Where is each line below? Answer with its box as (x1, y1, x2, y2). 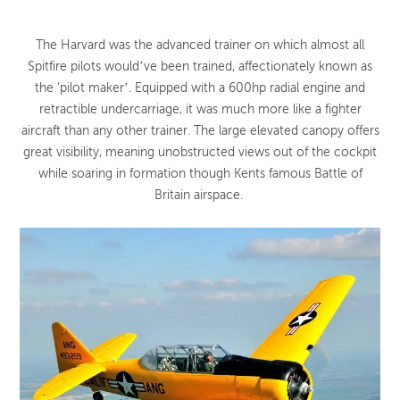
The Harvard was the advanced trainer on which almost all (36, 37, 364, 54)
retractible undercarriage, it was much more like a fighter (38, 102, 362, 118)
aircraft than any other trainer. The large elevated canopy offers (21, 123, 379, 139)
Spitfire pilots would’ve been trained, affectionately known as (28, 59, 372, 75)
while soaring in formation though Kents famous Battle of (37, 166, 362, 182)
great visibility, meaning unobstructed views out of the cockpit (23, 145, 377, 161)
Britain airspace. (154, 187, 246, 204)
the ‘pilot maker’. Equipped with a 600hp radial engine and (35, 80, 365, 96)
